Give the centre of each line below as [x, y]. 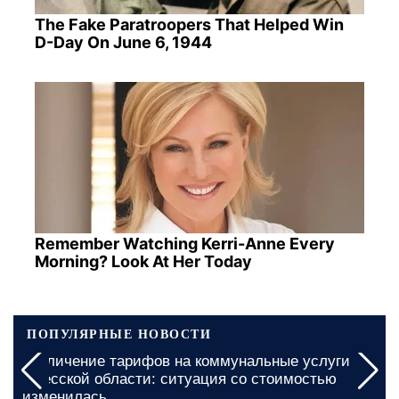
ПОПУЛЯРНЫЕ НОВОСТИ [119, 333]
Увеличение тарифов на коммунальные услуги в [192, 361]
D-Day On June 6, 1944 [123, 42]
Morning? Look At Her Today [143, 261]
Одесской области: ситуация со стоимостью [179, 379]
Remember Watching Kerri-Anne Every [184, 243]
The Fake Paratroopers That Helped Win [189, 24]
